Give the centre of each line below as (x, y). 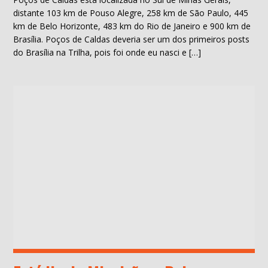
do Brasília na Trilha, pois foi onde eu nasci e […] (107, 52)
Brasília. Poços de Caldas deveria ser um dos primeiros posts (132, 39)
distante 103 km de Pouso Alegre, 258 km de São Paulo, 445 (131, 13)
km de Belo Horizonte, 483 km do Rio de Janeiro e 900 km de (132, 26)
